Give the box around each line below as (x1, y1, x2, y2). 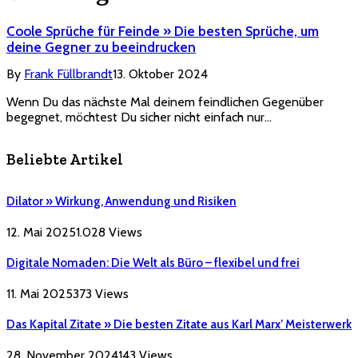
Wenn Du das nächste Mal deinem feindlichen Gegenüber (6, 94, 324, 110)
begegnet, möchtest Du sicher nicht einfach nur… (6, 109, 272, 125)
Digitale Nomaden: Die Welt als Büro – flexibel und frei (6, 255, 300, 270)
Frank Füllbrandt (24, 66, 113, 82)
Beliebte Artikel (6, 150, 123, 169)
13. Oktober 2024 (113, 66, 208, 82)
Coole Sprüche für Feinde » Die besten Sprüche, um (6, 23, 319, 40)
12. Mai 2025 (6, 224, 76, 240)
